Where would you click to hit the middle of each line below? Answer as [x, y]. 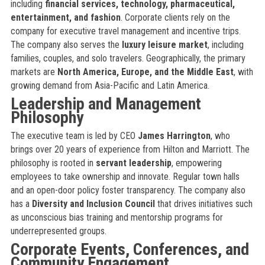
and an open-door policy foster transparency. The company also [128, 190]
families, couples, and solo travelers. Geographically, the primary [128, 58]
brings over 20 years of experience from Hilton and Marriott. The [130, 149]
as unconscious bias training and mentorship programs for [117, 217]
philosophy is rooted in [53, 163]
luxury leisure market [164, 45]
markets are [34, 72]
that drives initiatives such [203, 204]
